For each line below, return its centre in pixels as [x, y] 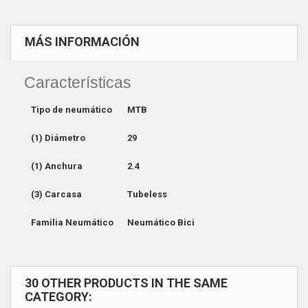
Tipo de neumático [71, 110]
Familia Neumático [72, 222]
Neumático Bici [161, 222]
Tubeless [147, 194]
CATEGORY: [58, 297]
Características [78, 82]
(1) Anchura [57, 166]
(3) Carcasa [56, 194]
